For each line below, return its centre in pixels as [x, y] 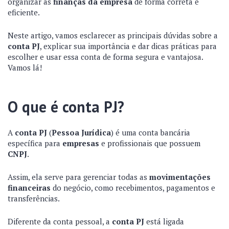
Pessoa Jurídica [81, 132]
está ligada [164, 221]
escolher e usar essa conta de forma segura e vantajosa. [105, 57]
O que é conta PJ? [66, 107]
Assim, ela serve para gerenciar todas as [78, 177]
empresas [81, 143]
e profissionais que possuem [150, 143]
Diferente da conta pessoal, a [60, 221]
